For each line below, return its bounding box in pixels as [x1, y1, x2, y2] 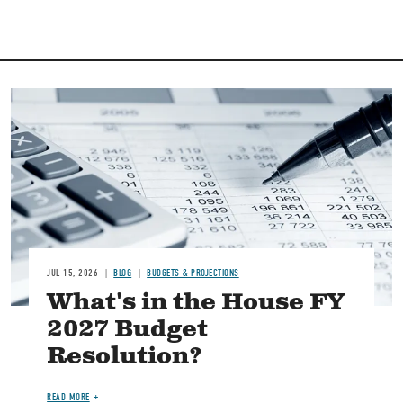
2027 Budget [47, 314, 209, 346]
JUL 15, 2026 [47, 267, 99, 280]
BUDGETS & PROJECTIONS [147, 267, 239, 280]
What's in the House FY [47, 287, 345, 319]
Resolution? [47, 341, 203, 373]
